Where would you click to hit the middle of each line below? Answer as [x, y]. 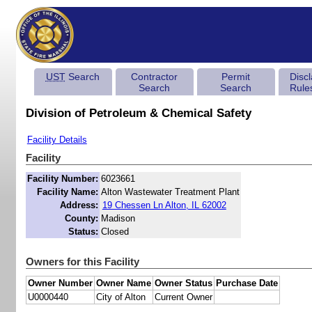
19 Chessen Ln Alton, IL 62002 [164, 205]
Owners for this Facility [82, 262]
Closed [115, 232]
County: [81, 219]
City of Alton [120, 297]
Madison [118, 219]
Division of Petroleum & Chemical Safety [138, 114]
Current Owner [183, 297]
